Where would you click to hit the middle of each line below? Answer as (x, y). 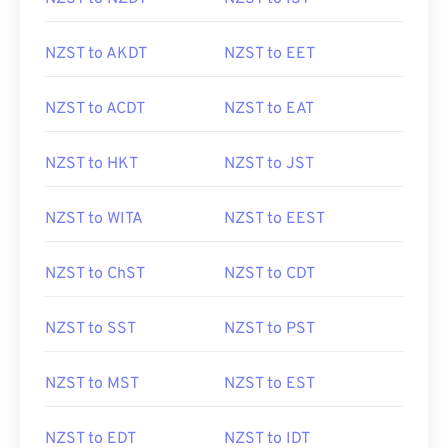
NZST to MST (92, 384)
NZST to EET (269, 54)
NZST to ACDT (95, 109)
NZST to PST (269, 329)
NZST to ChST (95, 274)
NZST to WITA (94, 219)
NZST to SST (90, 329)
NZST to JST (269, 164)
